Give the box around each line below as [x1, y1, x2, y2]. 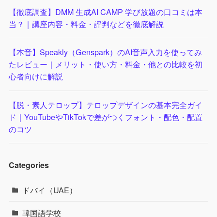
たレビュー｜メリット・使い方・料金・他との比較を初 [8, 58, 202, 70]
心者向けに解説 [8, 70, 63, 82]
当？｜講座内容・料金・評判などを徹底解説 [8, 18, 164, 30]
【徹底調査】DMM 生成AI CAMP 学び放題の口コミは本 [8, 6, 202, 18]
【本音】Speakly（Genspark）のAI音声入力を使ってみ [8, 46, 202, 58]
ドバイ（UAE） [22, 184, 77, 196]
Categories [8, 159, 49, 171]
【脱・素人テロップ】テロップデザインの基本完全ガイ [8, 98, 202, 110]
